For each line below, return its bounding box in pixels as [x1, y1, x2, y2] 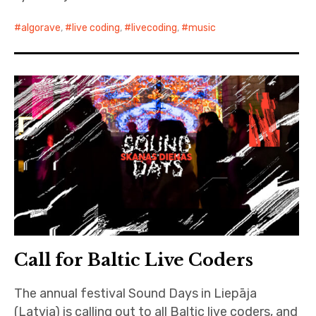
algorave [21, 22, 61, 35]
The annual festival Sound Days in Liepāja [14, 285, 257, 301]
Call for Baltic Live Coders [14, 249, 254, 270]
